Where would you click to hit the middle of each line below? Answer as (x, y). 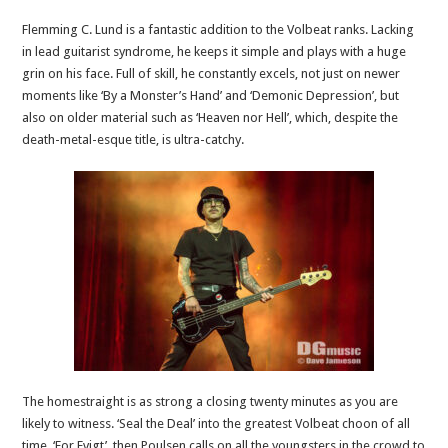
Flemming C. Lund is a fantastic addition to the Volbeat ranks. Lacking (218, 29)
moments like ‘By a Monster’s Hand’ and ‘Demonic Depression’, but (211, 95)
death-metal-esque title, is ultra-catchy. (133, 139)
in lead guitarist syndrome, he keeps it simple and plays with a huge (214, 51)
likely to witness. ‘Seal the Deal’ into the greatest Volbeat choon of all (216, 423)
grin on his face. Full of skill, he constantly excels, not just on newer (211, 73)
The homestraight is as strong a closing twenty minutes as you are (210, 401)
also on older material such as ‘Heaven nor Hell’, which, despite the (210, 117)
